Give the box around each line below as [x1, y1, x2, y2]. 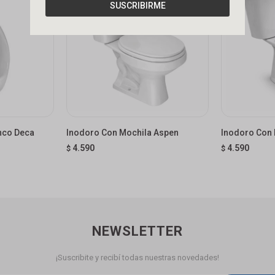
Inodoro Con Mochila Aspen [66, 127, 179, 137]
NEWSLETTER [92, 223, 183, 239]
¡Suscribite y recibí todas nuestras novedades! [56, 252, 219, 262]
